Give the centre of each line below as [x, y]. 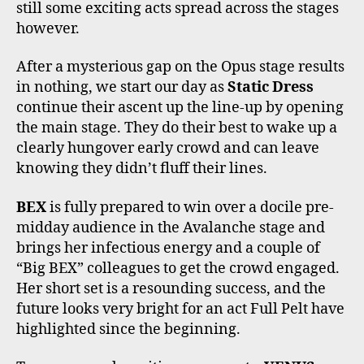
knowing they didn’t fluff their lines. [142, 169]
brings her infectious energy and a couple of [168, 248]
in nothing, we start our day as [122, 88]
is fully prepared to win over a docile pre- [190, 207]
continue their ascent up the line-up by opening [180, 108]
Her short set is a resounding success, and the [171, 288]
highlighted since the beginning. [128, 329]
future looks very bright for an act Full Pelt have [180, 309]
